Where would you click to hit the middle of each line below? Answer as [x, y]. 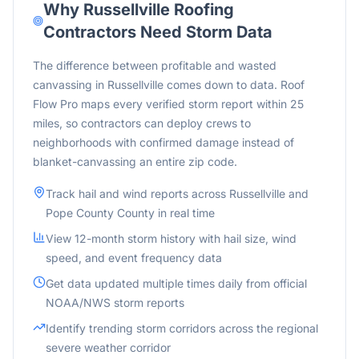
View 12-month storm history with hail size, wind [171, 238]
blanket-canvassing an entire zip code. [135, 161]
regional [297, 328]
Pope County [80, 213]
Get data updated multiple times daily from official [176, 283]
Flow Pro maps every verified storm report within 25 [168, 104]
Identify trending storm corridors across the [161, 328]
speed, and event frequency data [134, 258]
